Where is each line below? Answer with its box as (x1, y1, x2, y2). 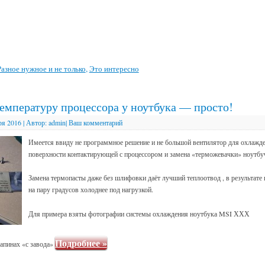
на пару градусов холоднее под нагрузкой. (28, 185, 153, 195)
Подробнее (54, 236, 102, 250)
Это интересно (89, 63, 139, 74)
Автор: (25, 117, 47, 127)
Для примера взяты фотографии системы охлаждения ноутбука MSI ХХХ (28, 208, 250, 218)
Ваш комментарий (68, 117, 122, 127)
